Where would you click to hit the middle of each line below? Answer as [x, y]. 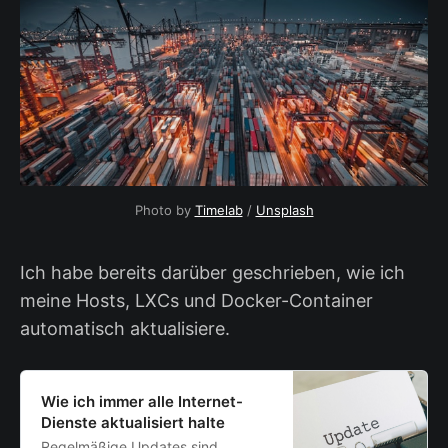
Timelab [218, 209]
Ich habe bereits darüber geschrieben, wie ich [212, 272]
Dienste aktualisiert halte [133, 422]
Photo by [164, 209]
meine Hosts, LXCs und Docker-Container [196, 300]
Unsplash [284, 209]
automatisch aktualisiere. [125, 328]
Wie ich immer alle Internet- [142, 401]
